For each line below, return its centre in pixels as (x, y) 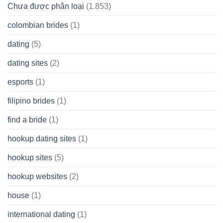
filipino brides (31, 101)
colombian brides (38, 25)
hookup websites (37, 176)
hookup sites (30, 157)
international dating (41, 214)
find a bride (27, 119)
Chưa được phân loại (46, 6)
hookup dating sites (42, 138)
